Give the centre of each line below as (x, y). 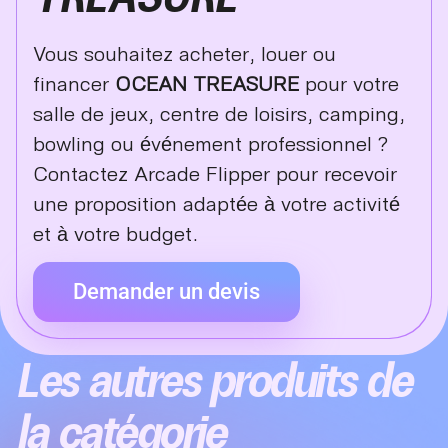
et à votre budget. (115, 232)
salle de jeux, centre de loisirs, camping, (219, 112)
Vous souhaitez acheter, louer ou (184, 52)
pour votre (349, 82)
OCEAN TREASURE (207, 82)
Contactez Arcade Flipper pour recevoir (215, 172)
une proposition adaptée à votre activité (216, 202)
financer (74, 82)
